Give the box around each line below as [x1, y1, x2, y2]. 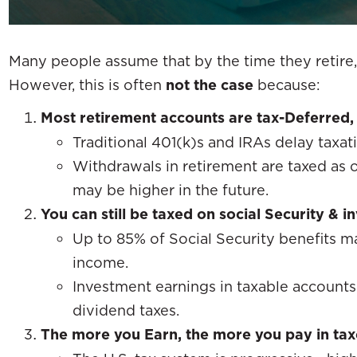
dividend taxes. [73, 300, 179, 319]
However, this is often [9, 75, 166, 93]
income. [73, 253, 128, 271]
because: [253, 75, 320, 93]
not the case [166, 75, 253, 94]
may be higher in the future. [73, 180, 269, 198]
